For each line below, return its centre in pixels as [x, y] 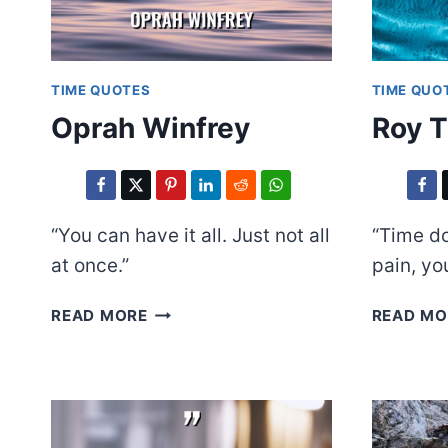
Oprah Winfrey [150, 128]
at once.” [90, 266]
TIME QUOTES [101, 89]
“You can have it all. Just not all [190, 236]
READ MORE [99, 316]
